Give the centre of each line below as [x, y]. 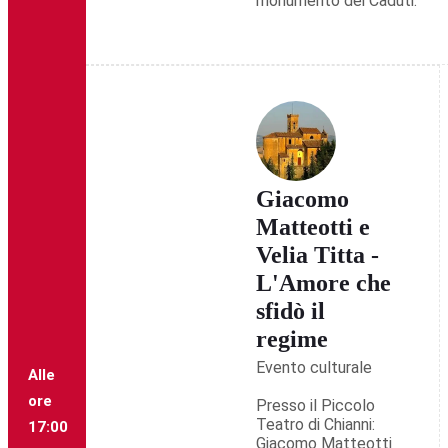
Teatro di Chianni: [315, 425]
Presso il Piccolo [315, 406]
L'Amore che [323, 283]
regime [291, 339]
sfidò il [290, 311]
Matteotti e [312, 227]
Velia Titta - [317, 255]
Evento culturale [313, 368]
